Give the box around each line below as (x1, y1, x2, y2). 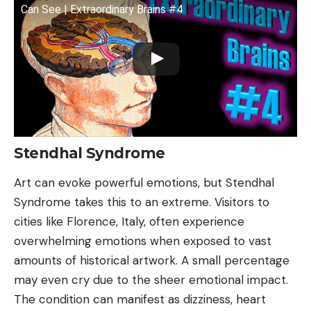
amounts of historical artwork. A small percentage (14, 253, 289, 269)
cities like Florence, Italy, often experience (14, 214, 244, 230)
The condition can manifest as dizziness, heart (14, 292, 266, 308)
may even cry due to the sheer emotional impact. (14, 272, 288, 288)
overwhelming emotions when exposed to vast (14, 233, 271, 249)
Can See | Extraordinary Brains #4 (21, 2, 183, 16)
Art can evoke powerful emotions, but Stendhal (14, 175, 274, 191)
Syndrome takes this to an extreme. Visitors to (14, 194, 269, 210)
